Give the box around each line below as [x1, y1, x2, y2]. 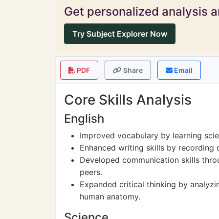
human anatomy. [80, 192, 140, 201]
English [64, 111, 104, 126]
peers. [80, 167, 102, 177]
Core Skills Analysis [64, 91, 192, 108]
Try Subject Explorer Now [72, 29, 167, 39]
